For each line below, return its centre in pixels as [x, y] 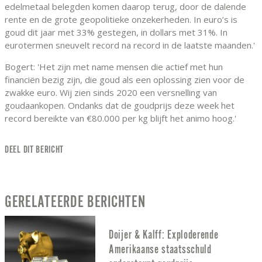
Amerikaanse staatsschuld [160, 249]
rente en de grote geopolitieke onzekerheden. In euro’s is [121, 20]
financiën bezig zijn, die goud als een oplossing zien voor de [125, 80]
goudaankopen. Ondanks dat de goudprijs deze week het [120, 106]
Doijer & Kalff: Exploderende [164, 235]
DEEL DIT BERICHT [35, 150]
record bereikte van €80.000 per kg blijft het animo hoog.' [120, 118]
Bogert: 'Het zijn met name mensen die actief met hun [114, 67]
